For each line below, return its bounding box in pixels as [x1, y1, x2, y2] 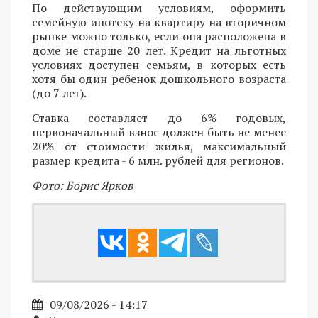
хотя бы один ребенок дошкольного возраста [32, 71, 286, 87]
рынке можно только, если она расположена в [32, 28, 286, 45]
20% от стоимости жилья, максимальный [32, 138, 286, 155]
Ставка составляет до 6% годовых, [32, 110, 286, 126]
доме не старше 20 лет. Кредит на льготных [32, 43, 286, 59]
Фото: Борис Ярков [32, 177, 133, 194]
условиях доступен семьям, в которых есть [32, 57, 286, 73]
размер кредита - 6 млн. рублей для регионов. [32, 153, 284, 169]
